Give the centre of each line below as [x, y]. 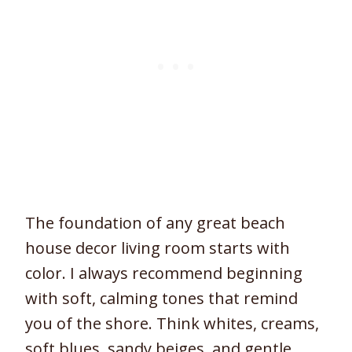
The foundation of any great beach [155, 223]
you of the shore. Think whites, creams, [172, 324]
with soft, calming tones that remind [161, 299]
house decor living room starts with [158, 248]
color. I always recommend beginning [164, 273]
